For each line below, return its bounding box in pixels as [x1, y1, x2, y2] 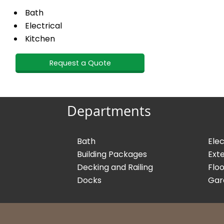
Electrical [25, 19, 62, 31]
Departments [67, 101, 151, 124]
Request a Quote [49, 57, 111, 68]
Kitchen [25, 32, 55, 44]
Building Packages [76, 148, 147, 160]
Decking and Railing [76, 161, 153, 173]
